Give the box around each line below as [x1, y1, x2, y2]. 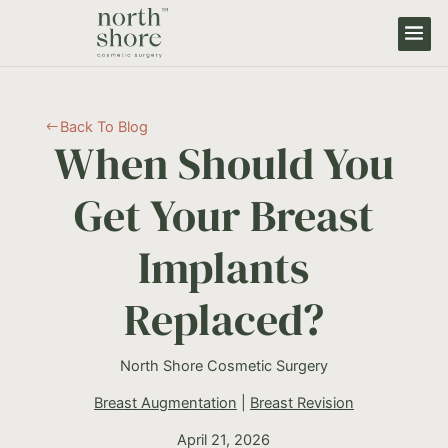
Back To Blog [59, 118, 148, 136]
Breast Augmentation [93, 394, 237, 412]
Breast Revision [249, 394, 354, 412]
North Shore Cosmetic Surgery [119, 357, 328, 375]
